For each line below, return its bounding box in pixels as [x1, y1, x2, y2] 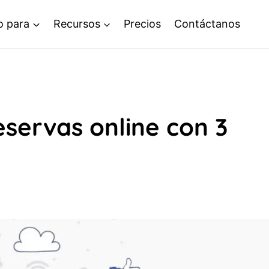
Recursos [53, 17, 100, 30]
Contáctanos [174, 17, 240, 30]
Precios [124, 17, 162, 30]
